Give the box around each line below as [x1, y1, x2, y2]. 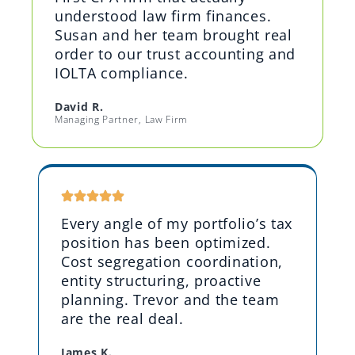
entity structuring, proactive [61, 270, 261, 290]
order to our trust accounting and [55, 44, 296, 63]
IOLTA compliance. [55, 63, 189, 82]
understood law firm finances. [55, 6, 272, 25]
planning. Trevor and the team [61, 289, 280, 309]
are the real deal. [61, 308, 184, 328]
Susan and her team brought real [55, 25, 292, 44]
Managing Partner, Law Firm [55, 112, 189, 125]
